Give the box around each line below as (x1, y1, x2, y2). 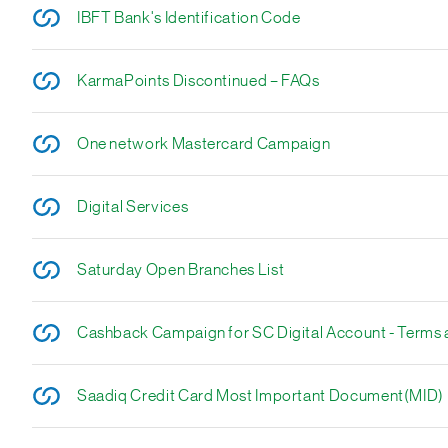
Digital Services (76, 199, 189, 215)
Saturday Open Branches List (76, 262, 285, 278)
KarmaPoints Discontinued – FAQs (76, 73, 320, 89)
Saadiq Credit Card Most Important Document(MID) (76, 388, 445, 404)
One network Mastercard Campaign (76, 136, 331, 152)
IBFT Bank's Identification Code (76, 10, 301, 26)
